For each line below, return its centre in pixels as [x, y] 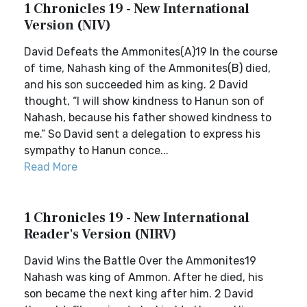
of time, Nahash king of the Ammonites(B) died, [147, 68]
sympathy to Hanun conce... [96, 150]
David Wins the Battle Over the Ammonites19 [140, 261]
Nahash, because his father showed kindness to [148, 118]
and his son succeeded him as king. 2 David [136, 85]
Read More [51, 167]
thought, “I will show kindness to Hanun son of [144, 101]
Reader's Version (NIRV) [100, 234]
